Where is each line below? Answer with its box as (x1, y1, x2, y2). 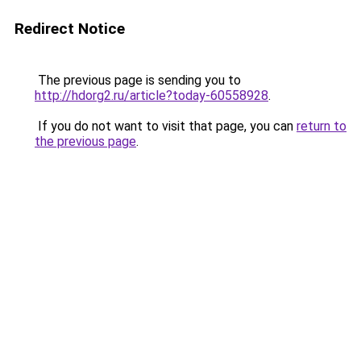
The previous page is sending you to (35, 73, 241, 88)
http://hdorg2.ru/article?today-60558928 (35, 88, 268, 103)
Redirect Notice (15, 19, 125, 38)
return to (297, 118, 346, 134)
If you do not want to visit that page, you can (35, 118, 297, 134)
